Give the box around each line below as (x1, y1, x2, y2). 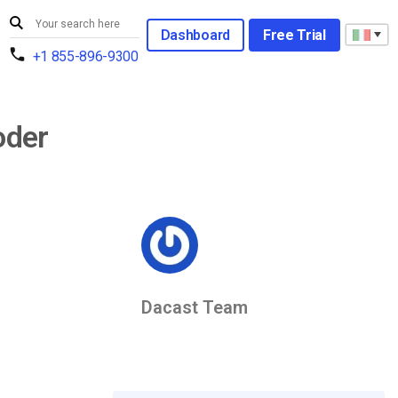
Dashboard (160, 26, 230, 44)
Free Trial (262, 26, 326, 44)
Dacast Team (141, 297, 248, 318)
